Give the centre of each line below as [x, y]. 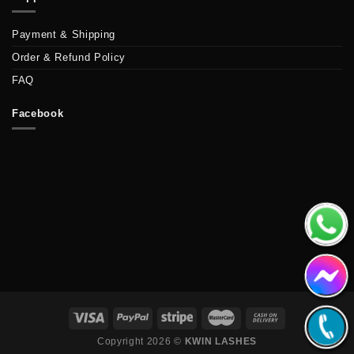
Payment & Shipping [64, 34]
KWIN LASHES [220, 341]
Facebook [38, 113]
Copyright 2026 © [141, 341]
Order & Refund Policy [69, 57]
